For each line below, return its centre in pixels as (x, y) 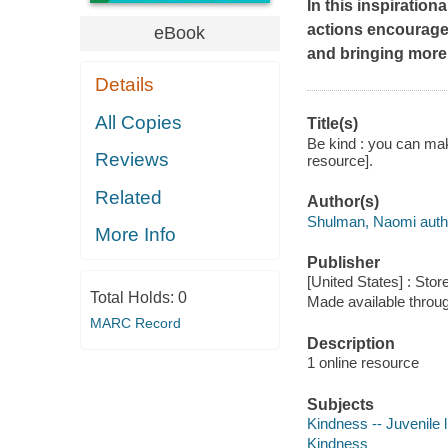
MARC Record (135, 322)
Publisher (343, 262)
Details (125, 85)
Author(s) (342, 202)
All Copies (139, 122)
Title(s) (332, 124)
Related (129, 197)
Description (350, 343)
